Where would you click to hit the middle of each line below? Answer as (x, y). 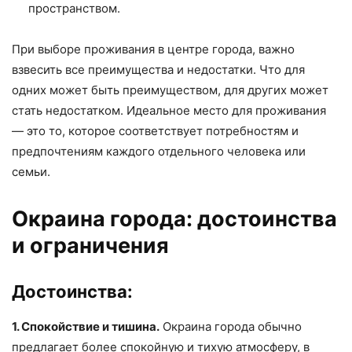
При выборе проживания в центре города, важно (153, 49)
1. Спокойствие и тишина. (86, 327)
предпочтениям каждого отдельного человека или (159, 152)
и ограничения (90, 246)
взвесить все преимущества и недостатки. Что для (158, 70)
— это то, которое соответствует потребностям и (155, 131)
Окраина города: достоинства (174, 219)
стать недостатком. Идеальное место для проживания (169, 111)
